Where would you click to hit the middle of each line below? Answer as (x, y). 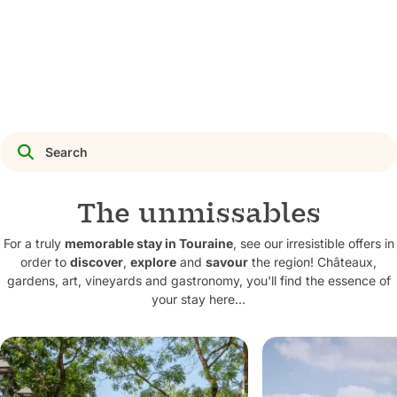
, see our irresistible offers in (313, 243)
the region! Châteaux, (312, 262)
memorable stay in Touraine (148, 243)
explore (153, 262)
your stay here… (198, 299)
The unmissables (198, 213)
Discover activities (93, 16)
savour (227, 262)
